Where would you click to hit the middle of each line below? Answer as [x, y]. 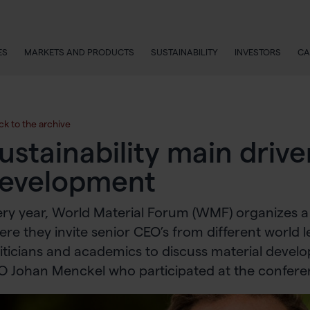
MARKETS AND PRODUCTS [80, 52]
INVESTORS [258, 52]
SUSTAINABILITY [185, 52]
